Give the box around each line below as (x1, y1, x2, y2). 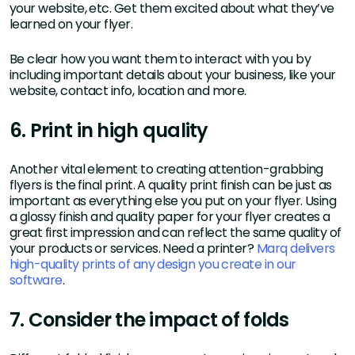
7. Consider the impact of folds (10, 306, 289, 333)
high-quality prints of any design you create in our (10, 254, 296, 273)
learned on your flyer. (10, 14, 136, 33)
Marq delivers (256, 239, 335, 258)
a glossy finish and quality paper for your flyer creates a (10, 207, 330, 226)
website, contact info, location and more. (10, 81, 246, 100)
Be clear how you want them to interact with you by (10, 49, 311, 68)
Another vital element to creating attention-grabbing (10, 159, 323, 178)
